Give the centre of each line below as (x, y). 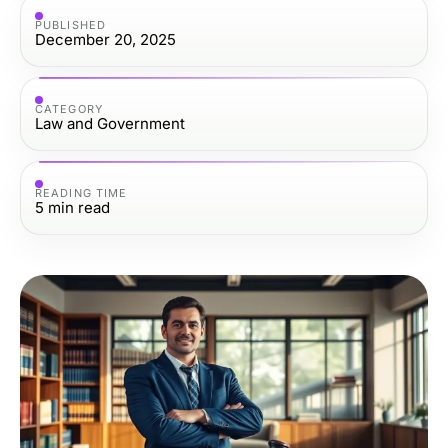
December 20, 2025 (105, 39)
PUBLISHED (70, 24)
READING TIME (81, 192)
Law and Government (110, 123)
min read (79, 207)
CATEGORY (69, 108)
